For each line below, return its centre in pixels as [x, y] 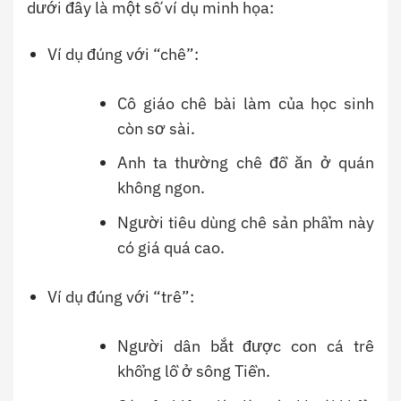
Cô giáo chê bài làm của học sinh [245, 103]
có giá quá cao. [171, 248]
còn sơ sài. [156, 128]
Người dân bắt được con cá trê [245, 346]
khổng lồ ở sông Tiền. [193, 371]
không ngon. [161, 188]
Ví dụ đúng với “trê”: [121, 297]
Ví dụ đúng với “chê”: [124, 54]
